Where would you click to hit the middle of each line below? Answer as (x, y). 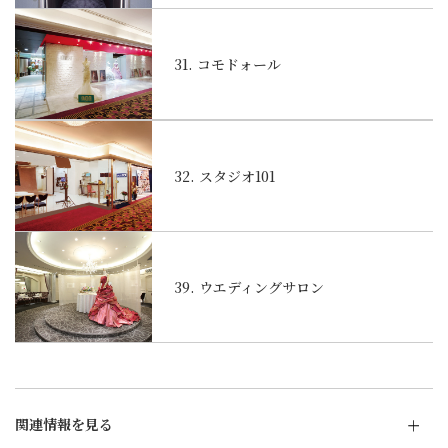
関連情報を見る (64, 424)
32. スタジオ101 (224, 176)
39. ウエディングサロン (249, 287)
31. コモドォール (227, 64)
